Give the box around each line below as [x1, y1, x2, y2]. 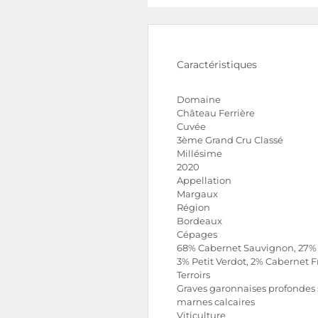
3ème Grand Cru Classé [177, 135, 283, 146]
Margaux [177, 189, 218, 199]
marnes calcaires [177, 297, 255, 307]
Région [177, 202, 210, 213]
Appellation [177, 175, 231, 186]
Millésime [177, 148, 222, 159]
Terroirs [177, 270, 210, 280]
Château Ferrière [177, 108, 255, 119]
